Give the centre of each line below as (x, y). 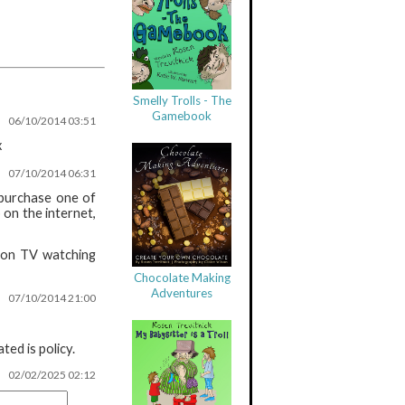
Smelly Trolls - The (182, 101)
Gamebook (182, 116)
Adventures (182, 293)
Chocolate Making (182, 278)
